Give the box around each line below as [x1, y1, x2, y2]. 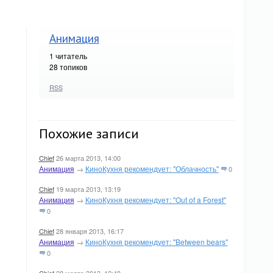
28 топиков [49, 62, 87, 72]
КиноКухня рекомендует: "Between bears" [85, 236, 228, 247]
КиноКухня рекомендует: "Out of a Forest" [85, 194, 226, 205]
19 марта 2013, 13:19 [55, 184, 121, 194]
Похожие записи [38, 125, 139, 142]
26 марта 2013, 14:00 [55, 153, 121, 163]
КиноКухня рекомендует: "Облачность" [85, 163, 219, 174]
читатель [53, 51, 87, 61]
